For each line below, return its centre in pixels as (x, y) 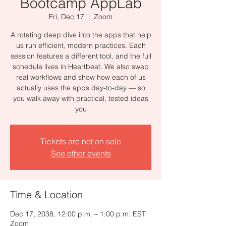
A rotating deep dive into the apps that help (81, 35)
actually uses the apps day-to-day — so (81, 88)
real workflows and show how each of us (81, 77)
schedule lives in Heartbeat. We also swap (81, 67)
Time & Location (46, 194)
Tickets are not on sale (81, 141)
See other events (81, 153)
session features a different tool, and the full (81, 56)
